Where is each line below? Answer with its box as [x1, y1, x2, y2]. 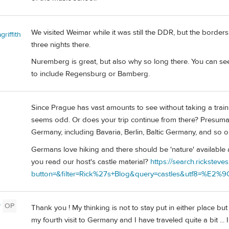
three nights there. [31, 39, 90, 50]
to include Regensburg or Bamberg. [31, 69, 150, 79]
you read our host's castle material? [31, 156, 150, 167]
